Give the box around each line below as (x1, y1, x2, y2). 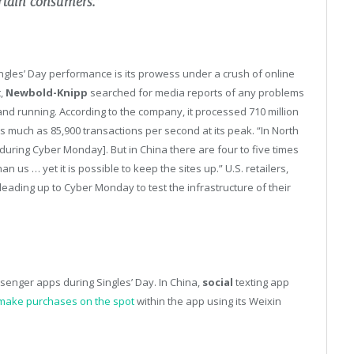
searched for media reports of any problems (88, 85, 304, 100)
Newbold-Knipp (6, 85, 88, 100)
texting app (233, 274, 289, 289)
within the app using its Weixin (134, 293, 281, 308)
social (202, 274, 233, 289)
